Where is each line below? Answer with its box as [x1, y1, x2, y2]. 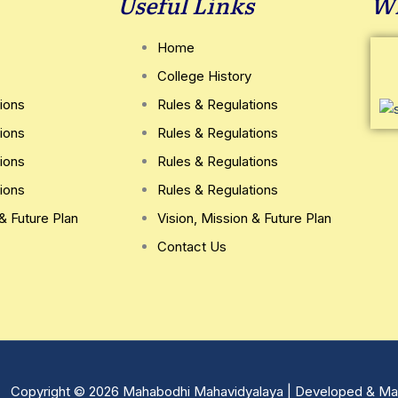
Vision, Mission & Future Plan [157, 210, 331, 227]
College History [157, 68, 251, 85]
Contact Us [157, 238, 227, 256]
